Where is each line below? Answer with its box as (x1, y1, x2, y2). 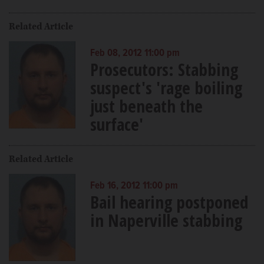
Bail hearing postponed (90, 190, 248, 213)
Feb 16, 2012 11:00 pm (90, 179, 178, 193)
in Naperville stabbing (90, 208, 242, 232)
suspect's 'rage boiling (90, 75, 242, 99)
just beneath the (90, 94, 203, 117)
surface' (90, 112, 143, 136)
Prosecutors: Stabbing (90, 57, 238, 81)
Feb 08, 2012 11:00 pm (90, 47, 180, 60)
